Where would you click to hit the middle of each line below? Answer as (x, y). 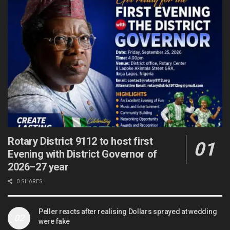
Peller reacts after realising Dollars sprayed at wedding (128, 212)
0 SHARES (29, 182)
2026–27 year (38, 167)
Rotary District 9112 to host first (80, 141)
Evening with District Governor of (82, 154)
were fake (54, 222)
